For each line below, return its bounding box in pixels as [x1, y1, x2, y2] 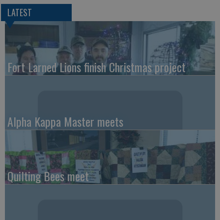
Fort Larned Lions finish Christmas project [7, 58, 186, 76]
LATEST [7, 6, 32, 19]
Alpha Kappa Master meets [7, 112, 123, 131]
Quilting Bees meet [7, 167, 89, 185]
